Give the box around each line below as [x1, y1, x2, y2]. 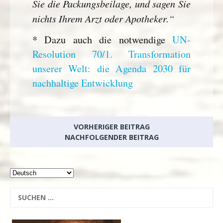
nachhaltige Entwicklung [32, 76, 133, 90]
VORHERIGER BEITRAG [73, 121, 150, 131]
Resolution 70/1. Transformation [32, 47, 191, 61]
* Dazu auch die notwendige [32, 32, 173, 46]
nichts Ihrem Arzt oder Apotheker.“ [32, 11, 174, 25]
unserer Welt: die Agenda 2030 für [32, 61, 191, 75]
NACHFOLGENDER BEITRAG [64, 132, 159, 142]
